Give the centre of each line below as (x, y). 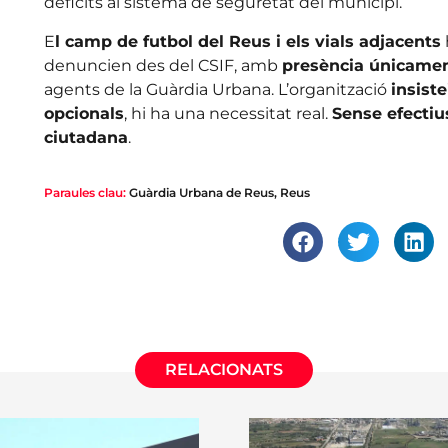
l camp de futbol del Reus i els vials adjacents (247, 41)
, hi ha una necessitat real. (227, 113)
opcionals (83, 113)
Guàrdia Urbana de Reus (201, 192)
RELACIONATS (224, 370)
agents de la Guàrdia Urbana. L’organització (217, 89)
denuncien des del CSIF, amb (162, 65)
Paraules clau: (84, 192)
